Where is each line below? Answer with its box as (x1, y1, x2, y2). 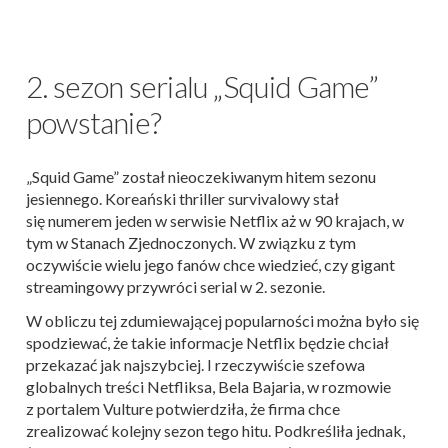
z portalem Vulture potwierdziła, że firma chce (26, 399, 340, 418)
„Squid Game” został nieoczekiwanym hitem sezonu (26, 167, 376, 186)
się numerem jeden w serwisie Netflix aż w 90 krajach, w (26, 211, 404, 230)
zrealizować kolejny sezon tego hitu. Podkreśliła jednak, (26, 421, 405, 440)
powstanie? (26, 104, 161, 140)
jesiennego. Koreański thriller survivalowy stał (26, 189, 339, 208)
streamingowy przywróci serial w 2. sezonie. (26, 277, 328, 296)
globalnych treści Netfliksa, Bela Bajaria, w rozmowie (26, 377, 391, 396)
